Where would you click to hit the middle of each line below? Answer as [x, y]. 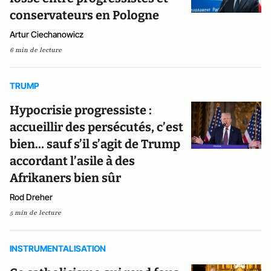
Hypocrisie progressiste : [81, 110]
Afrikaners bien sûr [65, 178]
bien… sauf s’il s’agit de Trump [95, 144]
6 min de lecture [36, 50]
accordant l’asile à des [72, 161]
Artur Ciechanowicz [47, 34]
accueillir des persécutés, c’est [96, 127]
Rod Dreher [31, 197]
